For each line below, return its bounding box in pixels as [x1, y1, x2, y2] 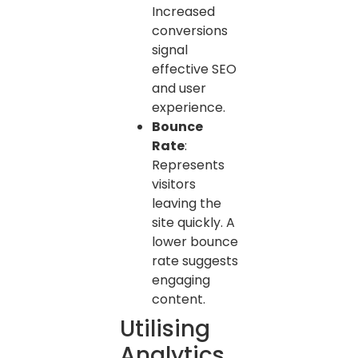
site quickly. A [152, 213, 235, 232]
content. [152, 289, 205, 308]
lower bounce [152, 232, 238, 251]
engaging [152, 270, 210, 289]
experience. [152, 97, 225, 117]
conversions [152, 21, 228, 40]
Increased [152, 2, 215, 21]
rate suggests [152, 251, 238, 270]
